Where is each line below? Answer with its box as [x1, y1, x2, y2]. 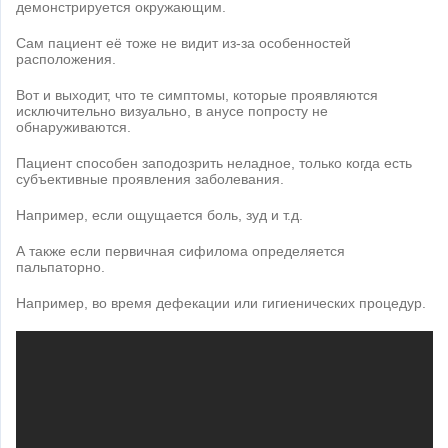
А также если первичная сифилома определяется [16, 243, 345, 260]
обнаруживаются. [16, 119, 131, 136]
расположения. [16, 51, 116, 68]
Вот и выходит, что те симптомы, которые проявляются [16, 87, 378, 104]
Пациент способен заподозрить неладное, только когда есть [16, 155, 412, 172]
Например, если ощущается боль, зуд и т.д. [16, 207, 303, 224]
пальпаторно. [16, 259, 105, 276]
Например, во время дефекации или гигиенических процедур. [16, 295, 426, 312]
